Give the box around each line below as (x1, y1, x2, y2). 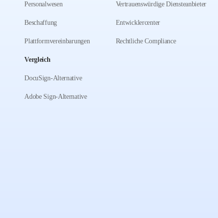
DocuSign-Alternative (24, 74, 82, 82)
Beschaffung (24, 19, 57, 26)
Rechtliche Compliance (115, 37, 176, 45)
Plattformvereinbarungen (24, 37, 90, 45)
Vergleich (24, 56, 51, 63)
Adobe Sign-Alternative (24, 93, 87, 100)
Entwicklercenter (115, 19, 160, 26)
